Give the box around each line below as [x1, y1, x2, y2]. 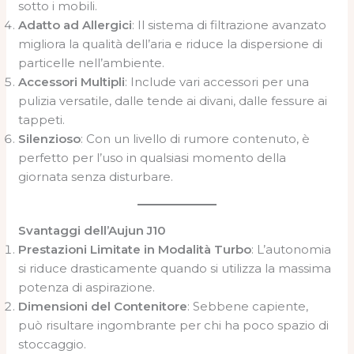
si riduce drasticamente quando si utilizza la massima [18, 261, 332, 276]
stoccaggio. [18, 337, 87, 352]
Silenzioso [18, 130, 81, 146]
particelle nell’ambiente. [18, 55, 165, 70]
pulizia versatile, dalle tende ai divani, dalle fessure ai [18, 92, 328, 108]
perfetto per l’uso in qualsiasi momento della [18, 149, 287, 165]
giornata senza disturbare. [18, 168, 174, 184]
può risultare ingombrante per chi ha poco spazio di [18, 318, 330, 333]
